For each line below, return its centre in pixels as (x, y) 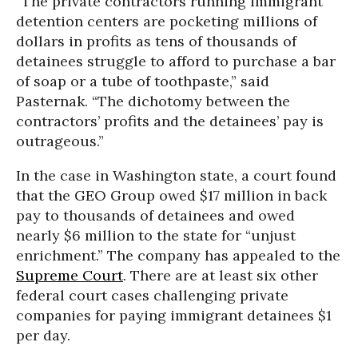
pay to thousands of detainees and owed (155, 215)
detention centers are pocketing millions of (167, 21)
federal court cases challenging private (152, 295)
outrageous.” (60, 141)
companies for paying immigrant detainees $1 (174, 315)
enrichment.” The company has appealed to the (178, 255)
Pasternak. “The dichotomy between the (153, 101)
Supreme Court (70, 275)
